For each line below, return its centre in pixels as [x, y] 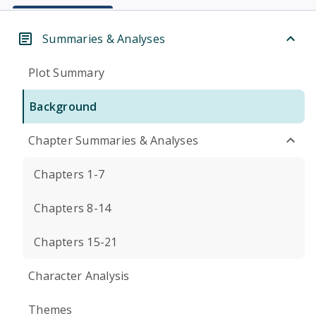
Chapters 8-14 [73, 208]
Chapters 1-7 [69, 174]
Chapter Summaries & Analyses [113, 140]
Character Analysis [79, 276]
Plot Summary [66, 73]
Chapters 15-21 [76, 242]
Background [63, 107]
